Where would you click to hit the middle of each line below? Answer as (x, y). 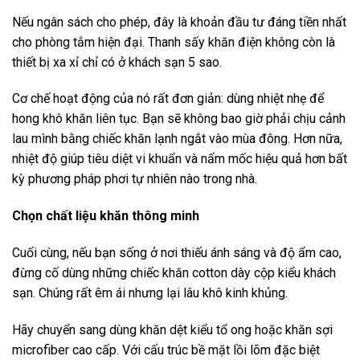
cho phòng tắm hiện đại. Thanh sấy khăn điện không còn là (174, 42)
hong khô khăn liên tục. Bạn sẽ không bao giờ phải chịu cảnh (179, 119)
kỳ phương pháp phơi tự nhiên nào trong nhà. (135, 179)
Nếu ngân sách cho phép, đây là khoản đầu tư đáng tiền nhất (179, 22)
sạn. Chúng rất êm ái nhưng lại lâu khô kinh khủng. (150, 293)
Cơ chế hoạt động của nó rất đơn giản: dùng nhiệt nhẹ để (168, 99)
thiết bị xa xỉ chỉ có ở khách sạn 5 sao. (117, 62)
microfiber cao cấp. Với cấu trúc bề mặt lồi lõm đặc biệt (166, 350)
